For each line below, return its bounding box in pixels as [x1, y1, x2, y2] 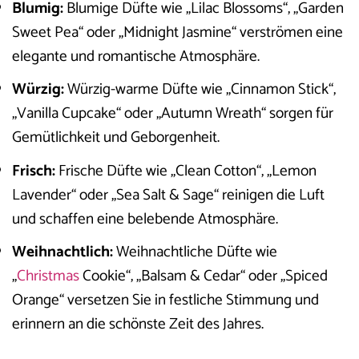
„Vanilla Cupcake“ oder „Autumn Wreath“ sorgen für [12, 101, 333, 127]
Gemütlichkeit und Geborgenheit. [12, 125, 220, 151]
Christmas [17, 264, 79, 289]
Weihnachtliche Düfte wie [113, 240, 277, 265]
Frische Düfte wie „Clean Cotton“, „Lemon [55, 158, 317, 184]
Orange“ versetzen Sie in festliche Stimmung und [12, 288, 319, 313]
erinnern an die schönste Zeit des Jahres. [12, 312, 264, 337]
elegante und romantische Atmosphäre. [12, 43, 260, 69]
